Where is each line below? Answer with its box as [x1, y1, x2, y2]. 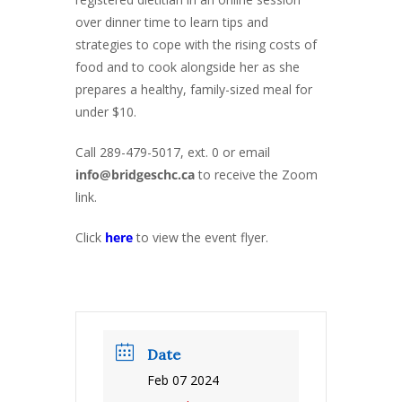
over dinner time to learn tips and [75, 13, 268, 31]
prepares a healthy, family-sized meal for [75, 81, 312, 98]
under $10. [75, 103, 136, 120]
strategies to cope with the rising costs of [75, 36, 317, 53]
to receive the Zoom [195, 166, 318, 183]
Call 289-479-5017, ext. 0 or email [75, 144, 270, 161]
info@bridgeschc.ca [75, 166, 195, 183]
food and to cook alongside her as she [75, 58, 300, 75]
